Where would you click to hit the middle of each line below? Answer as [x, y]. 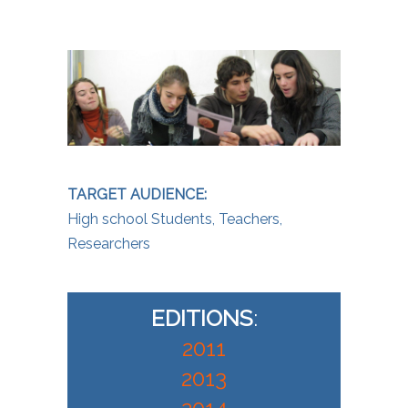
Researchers [109, 243]
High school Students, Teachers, [175, 219]
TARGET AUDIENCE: [137, 194]
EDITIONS [202, 318]
